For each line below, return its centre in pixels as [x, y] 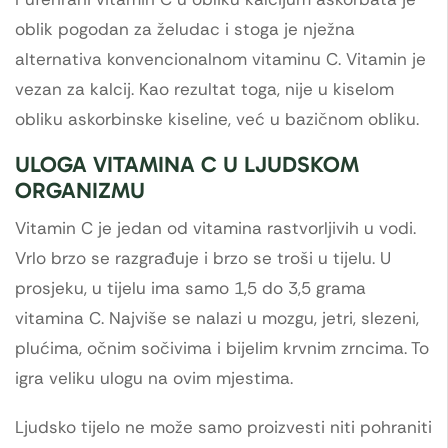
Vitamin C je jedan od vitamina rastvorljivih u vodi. [215, 228]
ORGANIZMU [80, 191]
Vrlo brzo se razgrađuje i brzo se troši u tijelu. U [203, 258]
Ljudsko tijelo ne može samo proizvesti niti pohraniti [223, 426]
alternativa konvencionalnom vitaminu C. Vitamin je [220, 58]
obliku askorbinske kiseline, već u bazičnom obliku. [217, 118]
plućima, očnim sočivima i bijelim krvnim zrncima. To [222, 348]
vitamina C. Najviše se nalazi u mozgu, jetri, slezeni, [217, 318]
